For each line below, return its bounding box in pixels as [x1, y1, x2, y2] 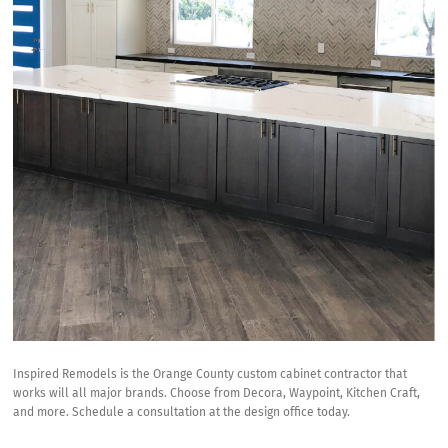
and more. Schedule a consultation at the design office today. [13, 407, 351, 420]
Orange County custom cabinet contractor [153, 369, 383, 382]
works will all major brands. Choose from [13, 388, 244, 401]
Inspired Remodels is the [13, 369, 154, 382]
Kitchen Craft [346, 388, 418, 401]
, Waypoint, [283, 388, 347, 401]
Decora [243, 388, 284, 401]
